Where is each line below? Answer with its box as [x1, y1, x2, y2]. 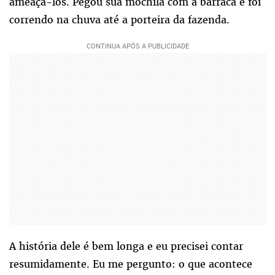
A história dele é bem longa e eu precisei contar [9, 239, 243, 254]
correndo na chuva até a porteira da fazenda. [9, 13, 230, 27]
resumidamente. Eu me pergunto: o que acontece [9, 257, 252, 271]
